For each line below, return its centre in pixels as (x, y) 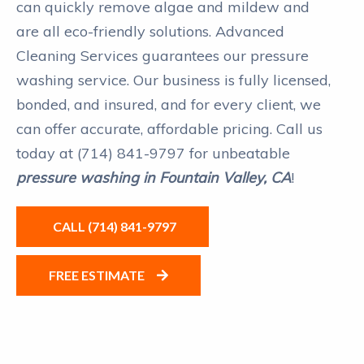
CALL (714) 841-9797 (115, 226)
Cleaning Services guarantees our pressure (162, 55)
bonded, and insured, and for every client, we (169, 104)
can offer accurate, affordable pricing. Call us (169, 128)
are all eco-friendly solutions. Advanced (150, 31)
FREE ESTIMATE (97, 275)
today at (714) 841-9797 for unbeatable (153, 153)
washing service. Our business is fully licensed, (173, 80)
